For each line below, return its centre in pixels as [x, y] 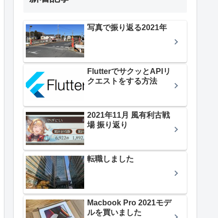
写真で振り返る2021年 [127, 28]
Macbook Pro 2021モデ [129, 202]
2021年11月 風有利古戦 [128, 115]
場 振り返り [108, 125]
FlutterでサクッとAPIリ [129, 72]
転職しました [110, 159]
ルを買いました [114, 212]
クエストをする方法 [122, 81]
